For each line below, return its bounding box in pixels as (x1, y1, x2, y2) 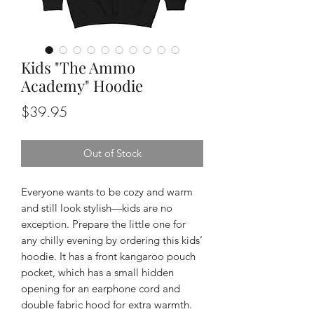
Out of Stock (83, 146, 142, 160)
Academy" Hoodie (21, 75, 143, 96)
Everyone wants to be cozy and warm (21, 185, 193, 198)
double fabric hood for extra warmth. (21, 298, 192, 311)
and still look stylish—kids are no (21, 201, 172, 214)
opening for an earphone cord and (21, 282, 180, 295)
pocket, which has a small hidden (21, 266, 174, 279)
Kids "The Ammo (21, 57, 135, 78)
